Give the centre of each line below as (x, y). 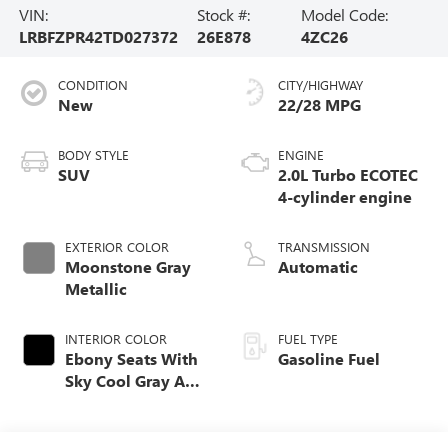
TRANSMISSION (324, 246)
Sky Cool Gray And (134, 380)
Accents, (96, 424)
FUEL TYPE (308, 338)
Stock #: (224, 14)
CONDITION (92, 84)
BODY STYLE (93, 154)
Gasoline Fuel (329, 358)
